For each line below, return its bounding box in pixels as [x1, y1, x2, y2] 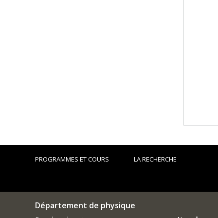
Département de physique [35, 200, 135, 211]
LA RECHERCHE [134, 155, 177, 163]
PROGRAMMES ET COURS [35, 155, 109, 163]
